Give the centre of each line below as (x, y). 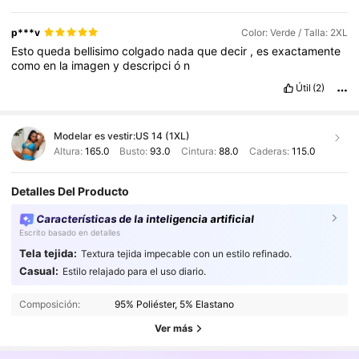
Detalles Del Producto (71, 191)
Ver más (174, 329)
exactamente (307, 50)
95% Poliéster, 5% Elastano (175, 304)
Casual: (38, 270)
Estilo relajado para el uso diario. (134, 271)
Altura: (69, 151)
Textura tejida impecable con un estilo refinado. (186, 253)
